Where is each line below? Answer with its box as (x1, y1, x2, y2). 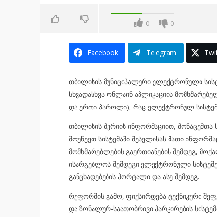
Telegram (146, 48, 176, 57)
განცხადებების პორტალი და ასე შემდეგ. (68, 172, 199, 181)
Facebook (87, 48, 118, 57)
